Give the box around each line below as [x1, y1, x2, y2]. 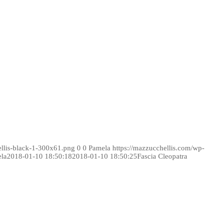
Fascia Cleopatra [137, 152, 187, 160]
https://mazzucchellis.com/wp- [112, 144, 204, 152]
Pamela [89, 144, 110, 152]
